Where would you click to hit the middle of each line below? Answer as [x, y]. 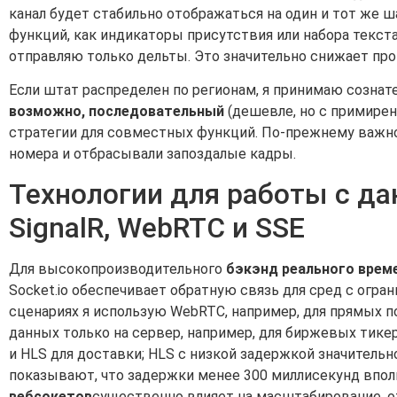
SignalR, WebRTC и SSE [157, 228]
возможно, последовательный [117, 111]
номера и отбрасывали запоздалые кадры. [152, 153]
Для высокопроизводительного [117, 269]
